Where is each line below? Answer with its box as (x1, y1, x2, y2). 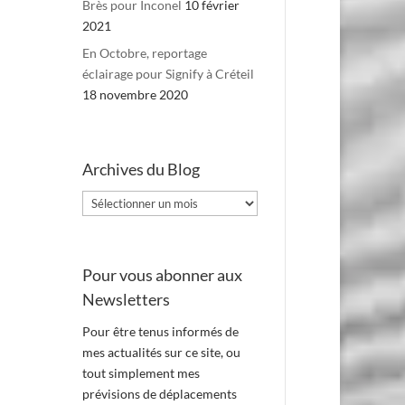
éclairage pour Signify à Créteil (81, 66, 254, 82)
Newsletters (81, 288, 170, 309)
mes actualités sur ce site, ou (81, 344, 240, 360)
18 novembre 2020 (81, 87, 188, 103)
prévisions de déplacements (81, 385, 237, 401)
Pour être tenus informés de (81, 323, 239, 339)
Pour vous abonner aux (81, 264, 242, 285)
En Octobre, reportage (81, 45, 207, 61)
